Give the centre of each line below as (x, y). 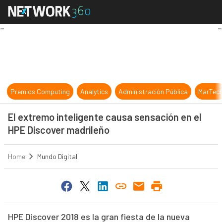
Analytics (94, 91)
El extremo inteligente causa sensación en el (105, 117)
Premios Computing (40, 91)
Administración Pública (153, 91)
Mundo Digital (57, 157)
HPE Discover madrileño (58, 130)
